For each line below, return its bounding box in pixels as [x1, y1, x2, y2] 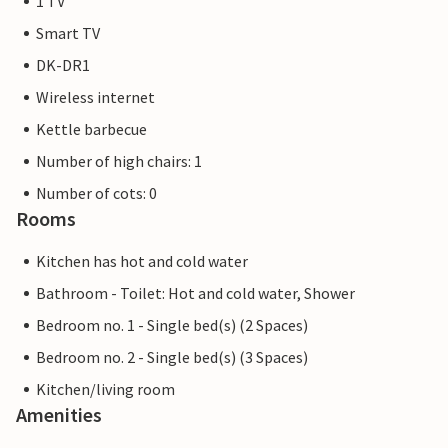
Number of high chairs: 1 [36, 151, 202, 172]
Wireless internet [36, 87, 155, 108]
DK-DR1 [36, 55, 90, 76]
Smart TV [36, 23, 100, 44]
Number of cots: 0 [36, 183, 157, 204]
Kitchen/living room [36, 379, 175, 400]
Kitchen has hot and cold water [36, 251, 248, 272]
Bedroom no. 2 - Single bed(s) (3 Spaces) [36, 347, 308, 368]
